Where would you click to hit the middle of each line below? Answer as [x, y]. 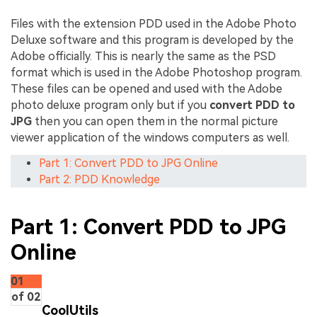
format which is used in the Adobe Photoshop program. [156, 73]
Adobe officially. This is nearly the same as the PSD [143, 57]
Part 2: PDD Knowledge [99, 180]
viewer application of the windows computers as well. [150, 138]
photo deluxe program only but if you [110, 105]
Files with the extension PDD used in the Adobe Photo [154, 24]
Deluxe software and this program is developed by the [152, 40]
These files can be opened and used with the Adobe [146, 89]
